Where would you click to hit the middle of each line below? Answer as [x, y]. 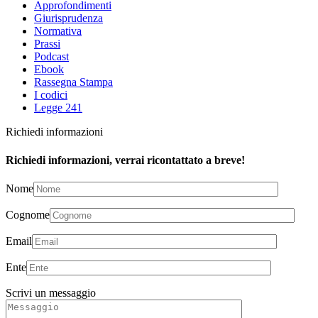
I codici [51, 95]
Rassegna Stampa [73, 82]
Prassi [47, 44]
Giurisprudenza [68, 18]
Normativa [58, 31]
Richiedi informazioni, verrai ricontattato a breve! [125, 160]
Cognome [28, 214]
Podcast [51, 57]
